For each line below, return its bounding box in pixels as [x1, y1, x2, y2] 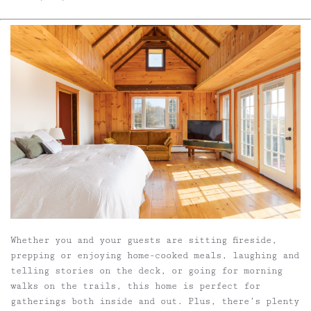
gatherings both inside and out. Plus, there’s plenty [10, 295, 299, 307]
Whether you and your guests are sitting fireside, [10, 234, 277, 246]
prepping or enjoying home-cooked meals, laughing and [10, 249, 299, 261]
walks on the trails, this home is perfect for [10, 280, 260, 292]
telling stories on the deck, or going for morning [10, 264, 283, 276]
